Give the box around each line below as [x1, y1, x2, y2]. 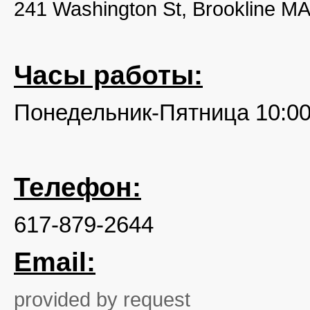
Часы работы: [14, 60, 203, 90]
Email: [14, 247, 95, 277]
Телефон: [14, 172, 141, 202]
